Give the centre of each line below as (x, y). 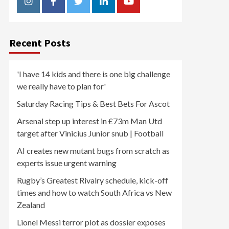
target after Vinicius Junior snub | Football (90, 133)
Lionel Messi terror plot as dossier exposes (91, 222)
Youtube (145, 7)
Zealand (31, 204)
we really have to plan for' (61, 86)
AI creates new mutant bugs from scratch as (93, 150)
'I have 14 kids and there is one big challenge (94, 74)
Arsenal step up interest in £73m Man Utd (89, 121)
